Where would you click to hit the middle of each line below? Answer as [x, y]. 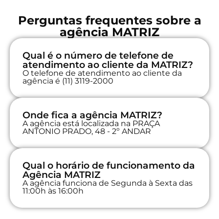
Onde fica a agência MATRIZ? [92, 115]
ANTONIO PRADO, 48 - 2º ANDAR [87, 131]
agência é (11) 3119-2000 [68, 81]
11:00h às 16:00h [53, 191]
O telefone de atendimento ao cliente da [102, 73]
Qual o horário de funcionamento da [109, 165]
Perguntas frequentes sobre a [109, 20]
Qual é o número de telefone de [98, 55]
